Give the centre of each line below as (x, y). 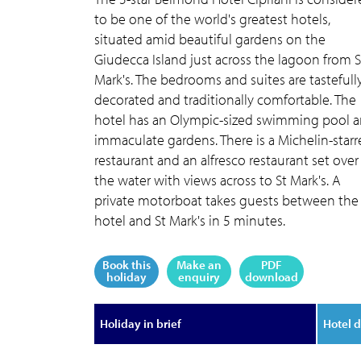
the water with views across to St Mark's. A (218, 180)
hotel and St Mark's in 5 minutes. (190, 220)
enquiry (199, 277)
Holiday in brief (141, 324)
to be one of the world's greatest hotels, (212, 19)
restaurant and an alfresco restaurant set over (226, 160)
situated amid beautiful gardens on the (210, 39)
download (272, 277)
